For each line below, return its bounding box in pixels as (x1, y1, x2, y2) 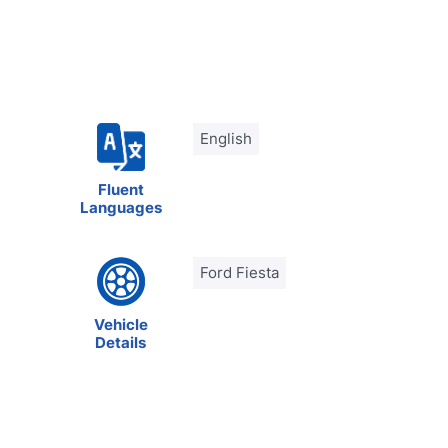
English (200, 129, 253, 148)
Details (95, 332, 147, 352)
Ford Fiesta (200, 263, 280, 282)
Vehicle (93, 314, 148, 334)
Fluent (97, 180, 144, 199)
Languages (79, 198, 162, 217)
